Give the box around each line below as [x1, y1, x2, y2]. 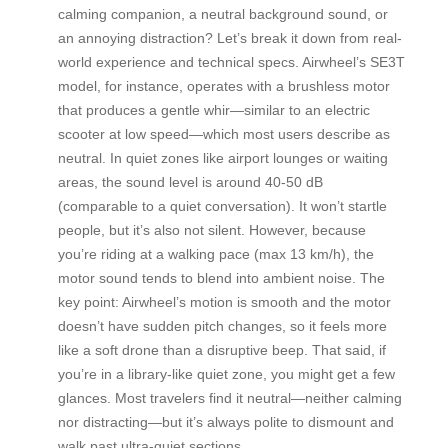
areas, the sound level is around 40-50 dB [58, 173, 323, 190]
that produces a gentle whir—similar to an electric [58, 101, 370, 118]
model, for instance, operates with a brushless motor [58, 77, 390, 94]
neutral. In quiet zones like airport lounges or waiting [58, 149, 388, 166]
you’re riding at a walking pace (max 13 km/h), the [58, 245, 374, 262]
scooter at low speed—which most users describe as [58, 125, 390, 142]
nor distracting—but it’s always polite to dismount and [58, 413, 394, 430]
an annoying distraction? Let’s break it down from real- [58, 29, 402, 46]
